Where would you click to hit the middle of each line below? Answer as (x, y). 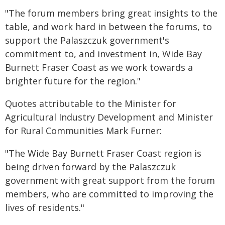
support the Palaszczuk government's (87, 40)
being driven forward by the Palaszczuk (90, 167)
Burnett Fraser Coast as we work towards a (99, 67)
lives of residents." (45, 207)
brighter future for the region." (73, 81)
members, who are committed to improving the (109, 194)
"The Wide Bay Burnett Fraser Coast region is (103, 153)
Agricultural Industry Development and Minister (109, 117)
